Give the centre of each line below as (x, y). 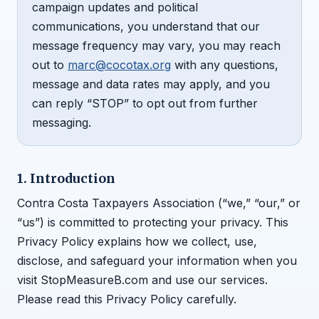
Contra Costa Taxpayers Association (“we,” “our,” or (159, 203)
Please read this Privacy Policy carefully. (127, 299)
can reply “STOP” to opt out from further (145, 104)
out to (50, 65)
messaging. (62, 123)
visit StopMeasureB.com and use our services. (142, 280)
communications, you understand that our (146, 27)
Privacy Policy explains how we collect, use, (137, 242)
